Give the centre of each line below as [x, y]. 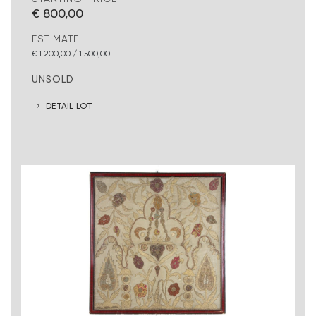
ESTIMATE [55, 38]
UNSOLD [53, 78]
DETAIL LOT [69, 106]
